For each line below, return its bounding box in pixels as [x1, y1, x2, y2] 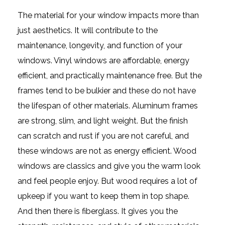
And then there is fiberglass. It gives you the [18, 206, 178, 216]
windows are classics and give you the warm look [18, 161, 200, 171]
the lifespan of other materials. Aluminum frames [18, 100, 198, 110]
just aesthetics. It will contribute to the [18, 25, 158, 35]
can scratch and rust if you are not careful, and [18, 131, 189, 141]
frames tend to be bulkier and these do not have [18, 85, 196, 95]
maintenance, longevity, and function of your [18, 40, 182, 50]
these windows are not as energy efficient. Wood [18, 146, 196, 156]
